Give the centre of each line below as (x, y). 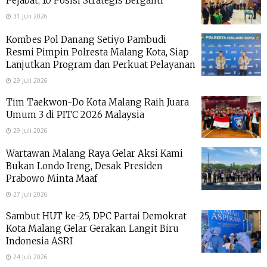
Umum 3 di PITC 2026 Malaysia (75, 114)
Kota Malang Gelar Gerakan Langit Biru (92, 229)
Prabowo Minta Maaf (52, 179)
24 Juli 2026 (30, 257)
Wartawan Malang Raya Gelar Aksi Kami (94, 154)
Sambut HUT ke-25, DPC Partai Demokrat (96, 216)
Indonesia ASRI (39, 241)
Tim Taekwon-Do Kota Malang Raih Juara (97, 102)
